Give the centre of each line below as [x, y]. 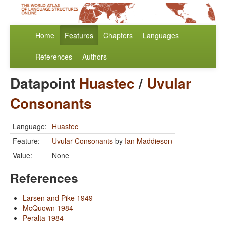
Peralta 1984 [43, 218]
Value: [22, 156]
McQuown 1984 [48, 208]
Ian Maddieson [148, 141]
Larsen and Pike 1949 [58, 198]
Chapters [118, 36]
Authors [95, 57]
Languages [161, 36]
